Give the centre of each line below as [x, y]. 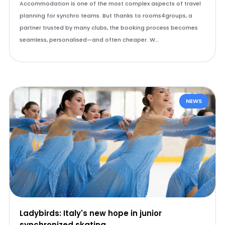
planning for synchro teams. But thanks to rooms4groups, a [106, 16]
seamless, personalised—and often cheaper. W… [89, 40]
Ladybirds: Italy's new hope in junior [90, 213]
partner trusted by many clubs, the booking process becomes [108, 28]
